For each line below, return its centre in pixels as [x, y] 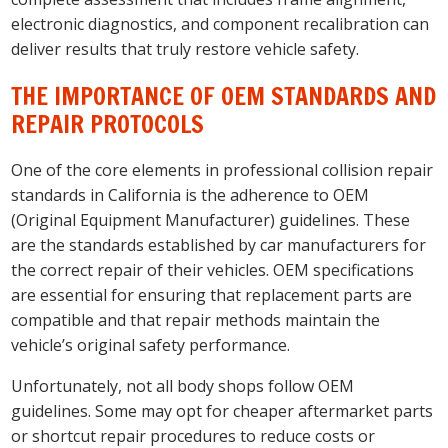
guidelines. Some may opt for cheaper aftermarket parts [222, 410]
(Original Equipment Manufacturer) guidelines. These [211, 219]
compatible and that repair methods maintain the [196, 319]
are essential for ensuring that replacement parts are [212, 294]
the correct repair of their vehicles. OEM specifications [213, 269]
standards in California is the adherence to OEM [190, 194]
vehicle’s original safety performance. [151, 344]
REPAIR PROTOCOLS [108, 124]
